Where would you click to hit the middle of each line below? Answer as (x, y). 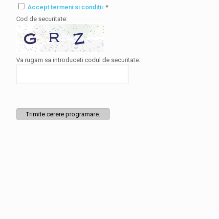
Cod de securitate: (42, 19)
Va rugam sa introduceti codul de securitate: (78, 60)
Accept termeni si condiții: (66, 7)
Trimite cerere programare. (63, 114)
